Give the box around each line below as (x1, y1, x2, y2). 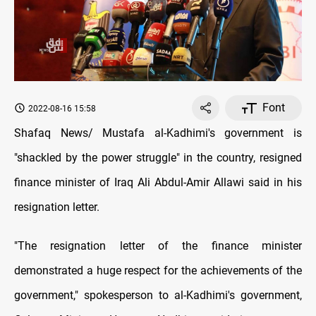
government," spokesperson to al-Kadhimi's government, (14, 288, 302, 303)
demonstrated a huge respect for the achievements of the (14, 264, 302, 278)
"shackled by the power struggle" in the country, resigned (14, 151, 302, 165)
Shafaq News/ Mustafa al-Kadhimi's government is (14, 126, 302, 140)
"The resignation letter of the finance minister (14, 239, 302, 253)
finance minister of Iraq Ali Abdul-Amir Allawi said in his (14, 176, 302, 190)
